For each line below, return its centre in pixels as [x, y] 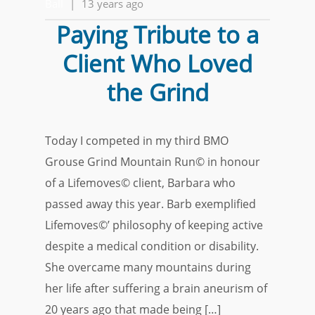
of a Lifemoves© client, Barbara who [140, 183]
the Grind [157, 92]
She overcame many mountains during [148, 267]
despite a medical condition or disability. [152, 246]
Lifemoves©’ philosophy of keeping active [154, 225]
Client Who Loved [157, 64]
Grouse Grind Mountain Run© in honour [153, 162]
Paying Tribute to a [157, 35]
